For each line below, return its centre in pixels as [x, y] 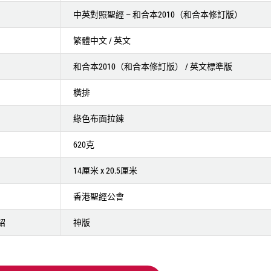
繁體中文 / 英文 [102, 40]
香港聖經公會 [98, 196]
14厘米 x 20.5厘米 [105, 170]
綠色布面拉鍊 [98, 118]
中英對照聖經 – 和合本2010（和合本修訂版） [158, 14]
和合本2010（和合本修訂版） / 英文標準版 [152, 66]
